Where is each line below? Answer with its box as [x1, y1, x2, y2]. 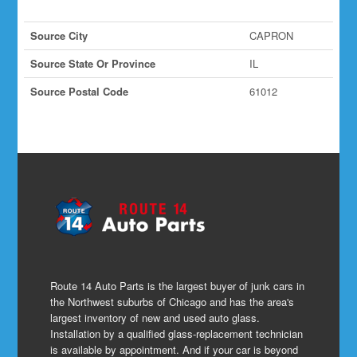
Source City [29, 28, 88, 44]
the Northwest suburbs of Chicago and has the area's [50, 294, 295, 310]
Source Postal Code [29, 84, 128, 100]
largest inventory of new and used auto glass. [50, 310, 261, 326]
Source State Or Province [29, 56, 155, 72]
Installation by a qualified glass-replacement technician [50, 326, 304, 342]
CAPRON [249, 28, 293, 44]
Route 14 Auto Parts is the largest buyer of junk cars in [50, 278, 305, 294]
